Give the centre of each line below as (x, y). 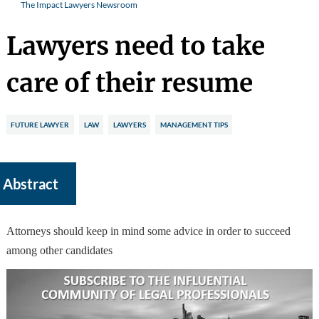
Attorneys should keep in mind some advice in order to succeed (148, 231)
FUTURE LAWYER (40, 124)
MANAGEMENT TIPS (194, 124)
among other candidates (59, 250)
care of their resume (129, 84)
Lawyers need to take (135, 47)
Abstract (30, 184)
